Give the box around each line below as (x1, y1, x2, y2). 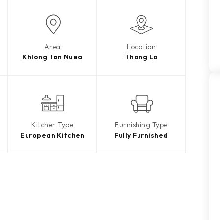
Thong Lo (124, 53, 158, 62)
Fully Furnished (114, 131, 168, 140)
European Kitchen (20, 131, 84, 140)
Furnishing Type (115, 120, 167, 130)
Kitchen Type (31, 120, 73, 130)
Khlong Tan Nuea (22, 53, 82, 62)
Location (127, 42, 156, 52)
